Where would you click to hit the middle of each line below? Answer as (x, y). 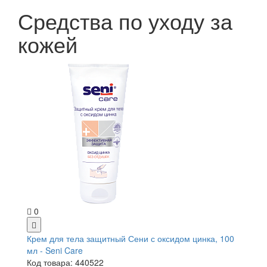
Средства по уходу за (125, 20)
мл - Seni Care (55, 250)
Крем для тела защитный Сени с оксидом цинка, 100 (131, 238)
